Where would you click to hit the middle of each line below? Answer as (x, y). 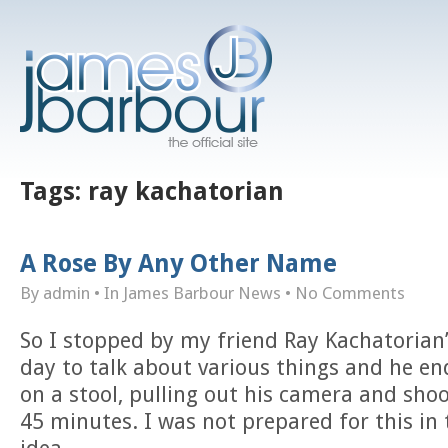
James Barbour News (202, 293)
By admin (55, 293)
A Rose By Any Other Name (178, 263)
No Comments (350, 293)
